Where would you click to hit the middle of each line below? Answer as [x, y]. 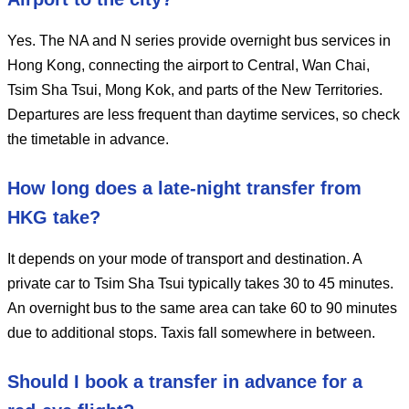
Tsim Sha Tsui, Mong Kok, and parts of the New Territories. [195, 89]
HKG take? [54, 217]
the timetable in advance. [88, 139]
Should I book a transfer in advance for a [185, 381]
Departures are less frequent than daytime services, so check [204, 114]
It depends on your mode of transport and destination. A [184, 258]
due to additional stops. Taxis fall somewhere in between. [191, 332]
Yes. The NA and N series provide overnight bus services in [199, 40]
